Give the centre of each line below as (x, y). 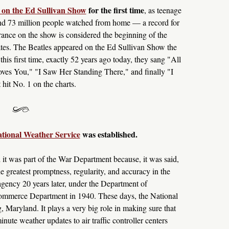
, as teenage (163, 10)
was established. (109, 134)
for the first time (115, 10)
